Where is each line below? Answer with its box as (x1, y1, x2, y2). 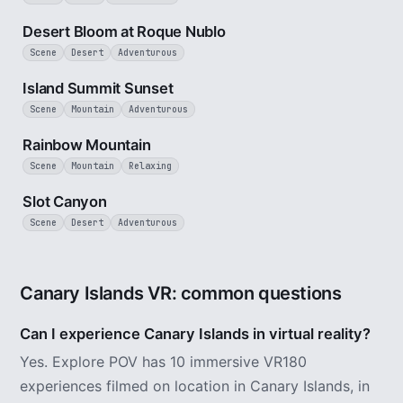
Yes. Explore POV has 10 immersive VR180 (20, 353, 308, 371)
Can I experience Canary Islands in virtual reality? (20, 325, 372, 343)
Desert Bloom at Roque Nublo (22, 22, 226, 40)
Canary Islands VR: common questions (20, 282, 342, 304)
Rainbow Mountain (22, 136, 151, 154)
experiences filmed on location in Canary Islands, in (20, 377, 371, 395)
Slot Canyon (22, 193, 107, 210)
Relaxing (129, 160, 173, 172)
